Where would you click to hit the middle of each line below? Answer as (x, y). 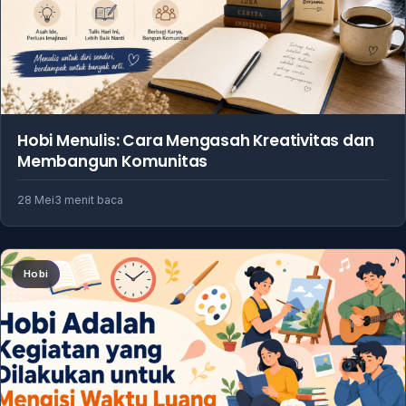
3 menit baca (89, 199)
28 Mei (36, 199)
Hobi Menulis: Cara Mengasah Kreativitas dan (196, 140)
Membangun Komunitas (113, 161)
